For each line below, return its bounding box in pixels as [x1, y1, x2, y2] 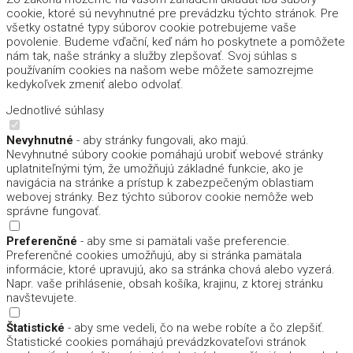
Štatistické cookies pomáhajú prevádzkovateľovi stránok [6, 334, 306, 349]
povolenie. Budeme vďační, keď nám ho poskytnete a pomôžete [6, 34, 345, 49]
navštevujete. [6, 290, 77, 305]
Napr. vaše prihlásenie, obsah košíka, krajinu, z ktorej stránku [6, 276, 323, 291]
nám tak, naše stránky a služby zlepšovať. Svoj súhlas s [6, 48, 297, 63]
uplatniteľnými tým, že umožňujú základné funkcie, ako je [6, 161, 303, 176]
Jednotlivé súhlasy [6, 102, 104, 117]
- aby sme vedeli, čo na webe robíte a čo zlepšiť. [65, 320, 325, 335]
